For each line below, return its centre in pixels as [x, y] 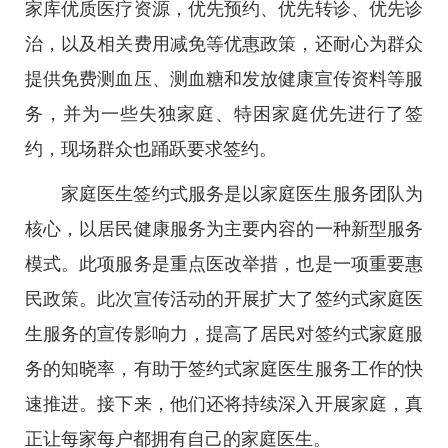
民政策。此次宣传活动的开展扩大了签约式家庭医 [224, 299]
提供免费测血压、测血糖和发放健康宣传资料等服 [224, 79]
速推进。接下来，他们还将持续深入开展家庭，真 [224, 404]
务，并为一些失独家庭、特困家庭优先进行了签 [224, 114]
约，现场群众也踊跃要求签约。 [151, 149]
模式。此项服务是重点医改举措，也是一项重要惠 [224, 264]
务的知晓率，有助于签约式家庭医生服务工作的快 [224, 369]
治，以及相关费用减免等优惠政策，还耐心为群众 [224, 44]
